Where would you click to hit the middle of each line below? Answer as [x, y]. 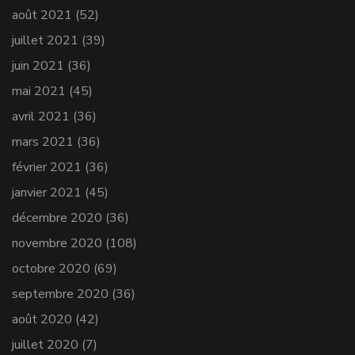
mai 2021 [39, 92]
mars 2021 [43, 142]
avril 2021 [41, 117]
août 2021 [42, 15]
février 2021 [47, 168]
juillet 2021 [45, 41]
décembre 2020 [57, 218]
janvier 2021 [47, 193]
